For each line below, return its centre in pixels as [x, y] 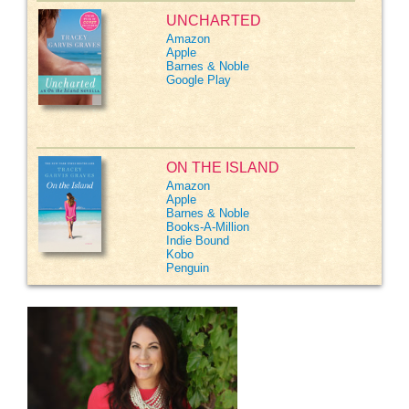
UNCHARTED [214, 21]
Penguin [188, 268]
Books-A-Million [208, 227]
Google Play [199, 80]
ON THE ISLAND [223, 168]
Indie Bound [198, 241]
